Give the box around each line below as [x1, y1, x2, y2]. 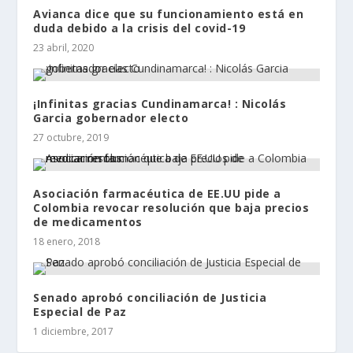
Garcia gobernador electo [33, 110, 189, 125]
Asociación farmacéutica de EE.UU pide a [33, 185, 281, 201]
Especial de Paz [33, 303, 127, 319]
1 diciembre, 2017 [33, 324, 114, 338]
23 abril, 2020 [33, 40, 95, 54]
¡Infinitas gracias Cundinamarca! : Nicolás [33, 95, 287, 111]
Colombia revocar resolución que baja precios [33, 199, 310, 215]
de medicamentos [33, 214, 143, 229]
